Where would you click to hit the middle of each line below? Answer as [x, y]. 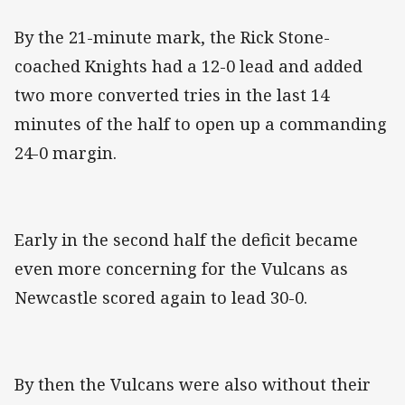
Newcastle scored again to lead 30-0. [161, 298]
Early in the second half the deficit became [186, 240]
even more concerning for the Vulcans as [181, 269]
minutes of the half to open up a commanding [201, 124]
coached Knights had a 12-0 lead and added [188, 66]
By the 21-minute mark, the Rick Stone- [172, 38]
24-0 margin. [66, 153]
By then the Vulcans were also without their [193, 385]
